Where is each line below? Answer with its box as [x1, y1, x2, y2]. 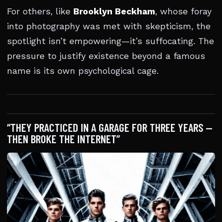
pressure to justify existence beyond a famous [7, 51, 205, 61]
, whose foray [155, 6, 212, 16]
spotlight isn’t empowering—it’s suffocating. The [7, 36, 214, 46]
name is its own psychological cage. [7, 66, 159, 76]
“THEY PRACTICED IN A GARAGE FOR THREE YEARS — [7, 120, 213, 134]
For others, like [7, 6, 73, 16]
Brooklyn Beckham [73, 6, 155, 16]
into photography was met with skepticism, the [7, 21, 211, 31]
